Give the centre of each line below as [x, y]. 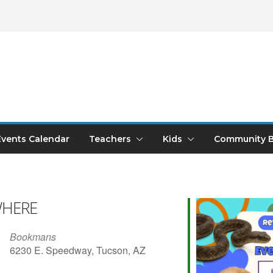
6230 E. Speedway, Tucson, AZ [78, 250]
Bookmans [33, 237]
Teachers [110, 139]
